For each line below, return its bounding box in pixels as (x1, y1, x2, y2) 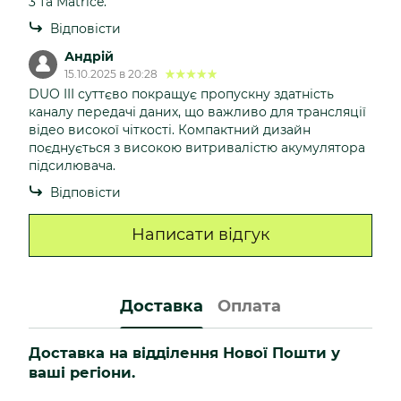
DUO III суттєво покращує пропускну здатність (29, 85, 334, 102)
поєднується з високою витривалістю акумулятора (29, 139, 365, 156)
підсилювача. (29, 157, 115, 174)
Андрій (64, 47, 114, 64)
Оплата (218, 296, 281, 317)
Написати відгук (132, 225, 269, 245)
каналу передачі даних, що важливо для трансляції (29, 103, 366, 120)
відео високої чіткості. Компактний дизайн (29, 121, 311, 138)
